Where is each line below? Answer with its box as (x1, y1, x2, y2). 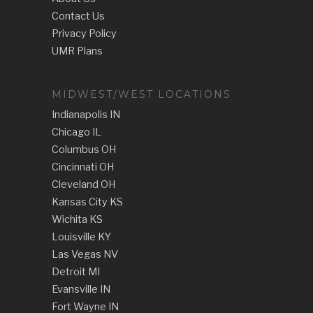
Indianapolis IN (52, 108, 120, 121)
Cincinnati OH (52, 161, 114, 173)
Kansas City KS (52, 196, 123, 208)
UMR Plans (52, 45, 103, 57)
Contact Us (52, 10, 105, 22)
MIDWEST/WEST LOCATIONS (52, 88, 231, 101)
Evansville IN (52, 283, 110, 296)
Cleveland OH (52, 178, 115, 191)
